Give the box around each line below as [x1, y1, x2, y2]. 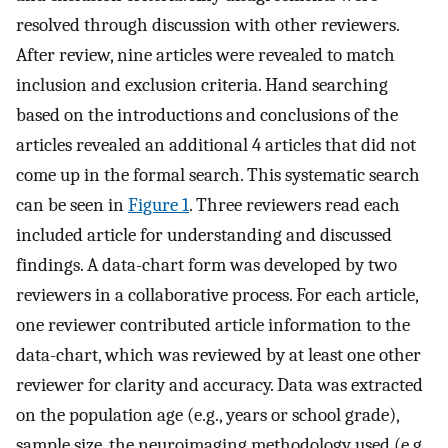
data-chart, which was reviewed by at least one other [16, 343, 421, 366]
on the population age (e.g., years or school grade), [16, 403, 399, 426]
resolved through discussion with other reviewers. [16, 13, 399, 36]
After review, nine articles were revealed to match [16, 43, 395, 66]
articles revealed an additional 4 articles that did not [16, 133, 416, 156]
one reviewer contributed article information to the [16, 313, 410, 336]
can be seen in [16, 193, 128, 216]
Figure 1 [128, 193, 189, 216]
